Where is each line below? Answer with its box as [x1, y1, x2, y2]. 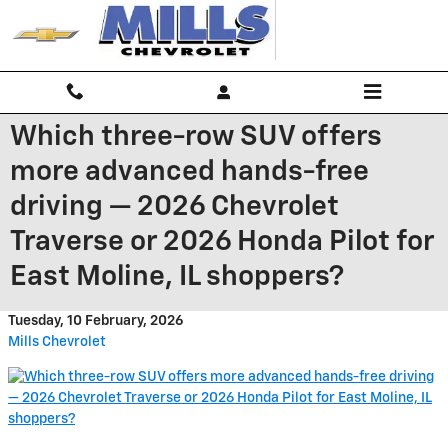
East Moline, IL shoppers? [10, 263, 344, 291]
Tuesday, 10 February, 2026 [8, 314, 184, 328]
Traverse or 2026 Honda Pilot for [10, 228, 434, 256]
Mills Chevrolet [8, 335, 106, 349]
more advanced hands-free [10, 158, 369, 186]
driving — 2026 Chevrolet [10, 193, 339, 221]
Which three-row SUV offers [10, 123, 382, 151]
